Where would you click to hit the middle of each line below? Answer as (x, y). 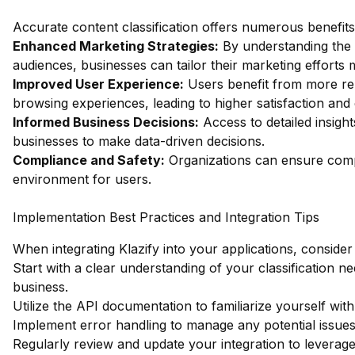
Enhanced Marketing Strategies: (116, 46)
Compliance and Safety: (89, 160)
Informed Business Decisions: (106, 122)
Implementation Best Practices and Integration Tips (166, 217)
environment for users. (82, 179)
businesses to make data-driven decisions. (139, 141)
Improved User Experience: (98, 84)
